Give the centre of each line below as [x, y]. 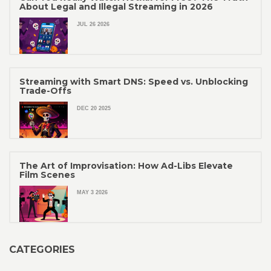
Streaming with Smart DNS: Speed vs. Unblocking [134, 82]
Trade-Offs [45, 91]
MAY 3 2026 [92, 193]
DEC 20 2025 [94, 109]
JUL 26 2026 [93, 24]
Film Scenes [47, 175]
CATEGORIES [42, 250]
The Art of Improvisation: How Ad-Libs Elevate [126, 166]
